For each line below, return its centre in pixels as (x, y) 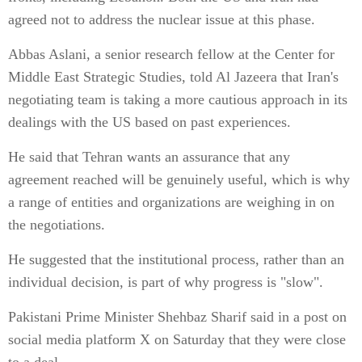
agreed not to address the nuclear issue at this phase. (162, 19)
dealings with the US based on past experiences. (149, 122)
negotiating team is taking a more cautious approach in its (178, 99)
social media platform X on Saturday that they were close (177, 339)
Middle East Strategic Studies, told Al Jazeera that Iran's (173, 77)
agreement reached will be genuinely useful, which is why (179, 179)
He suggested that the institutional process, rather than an (176, 259)
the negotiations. (57, 225)
